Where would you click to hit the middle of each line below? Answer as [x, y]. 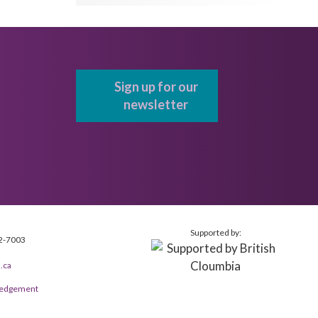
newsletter [156, 104]
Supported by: [215, 232]
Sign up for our [156, 87]
